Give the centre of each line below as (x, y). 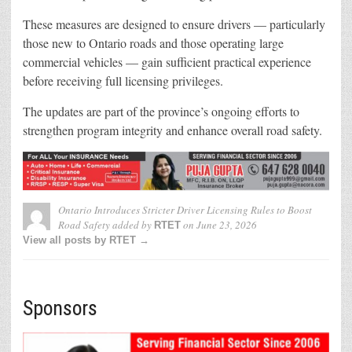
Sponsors (60, 308)
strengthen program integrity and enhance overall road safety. (172, 130)
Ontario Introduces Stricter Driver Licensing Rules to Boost (185, 209)
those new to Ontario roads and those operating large (153, 43)
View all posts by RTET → (86, 240)
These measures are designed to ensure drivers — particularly (174, 24)
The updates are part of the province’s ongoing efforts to (161, 112)
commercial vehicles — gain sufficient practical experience (167, 62)
